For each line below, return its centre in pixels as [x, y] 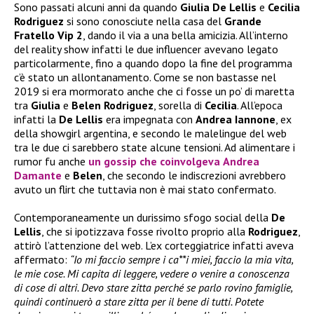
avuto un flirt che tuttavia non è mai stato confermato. [145, 190]
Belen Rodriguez [112, 105]
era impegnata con [149, 120]
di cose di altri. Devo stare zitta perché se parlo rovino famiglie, [153, 288]
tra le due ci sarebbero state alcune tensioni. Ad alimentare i [155, 148]
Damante [38, 176]
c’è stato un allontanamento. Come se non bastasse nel [145, 77]
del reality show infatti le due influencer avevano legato [146, 49]
